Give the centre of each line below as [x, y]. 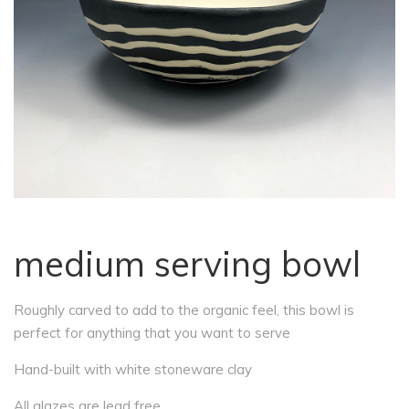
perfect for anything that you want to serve [152, 333]
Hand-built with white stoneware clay [133, 369]
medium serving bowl [187, 264]
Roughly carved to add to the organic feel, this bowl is [184, 310]
